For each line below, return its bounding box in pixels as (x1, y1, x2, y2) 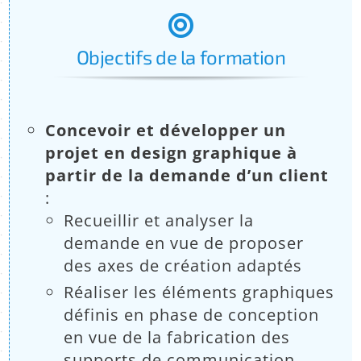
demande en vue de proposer (64, 231, 305, 254)
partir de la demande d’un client (45, 164, 330, 186)
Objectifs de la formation (76, 44, 286, 68)
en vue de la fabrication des (64, 326, 291, 348)
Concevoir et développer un (45, 118, 287, 141)
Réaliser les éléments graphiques (64, 280, 335, 303)
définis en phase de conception (64, 303, 320, 326)
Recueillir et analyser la (64, 209, 255, 231)
